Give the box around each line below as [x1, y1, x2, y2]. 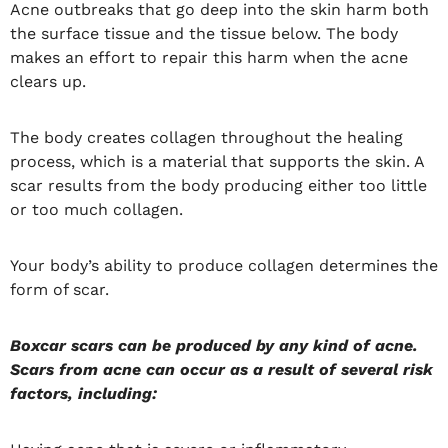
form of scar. [10, 279, 109, 299]
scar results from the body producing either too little [10, 175, 427, 195]
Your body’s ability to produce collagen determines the [10, 255, 438, 275]
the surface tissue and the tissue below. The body [10, 23, 398, 43]
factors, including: [10, 383, 157, 403]
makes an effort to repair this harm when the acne [10, 47, 408, 67]
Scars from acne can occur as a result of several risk [10, 359, 433, 379]
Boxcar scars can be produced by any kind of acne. [10, 335, 418, 355]
